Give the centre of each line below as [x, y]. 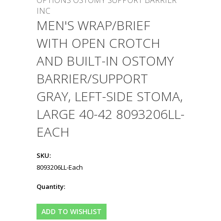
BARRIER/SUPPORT [92, 78]
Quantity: [51, 186]
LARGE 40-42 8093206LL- [110, 114]
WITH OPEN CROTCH [98, 43]
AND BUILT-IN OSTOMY [105, 61]
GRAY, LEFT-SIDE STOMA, [110, 96]
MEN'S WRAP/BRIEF [93, 25]
